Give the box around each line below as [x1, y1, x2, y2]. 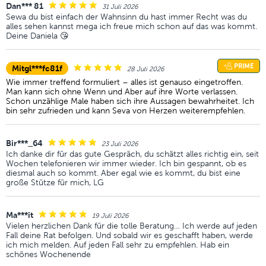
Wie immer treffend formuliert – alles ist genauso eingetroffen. [6, 77, 243, 87]
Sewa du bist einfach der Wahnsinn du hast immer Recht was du [6, 12, 247, 21]
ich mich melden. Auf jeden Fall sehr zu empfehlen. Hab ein [6, 240, 229, 249]
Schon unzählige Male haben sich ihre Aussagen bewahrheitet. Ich [6, 96, 254, 106]
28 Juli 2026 [127, 65, 164, 73]
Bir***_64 [6, 138, 43, 148]
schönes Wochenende [6, 249, 91, 259]
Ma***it [6, 210, 33, 220]
